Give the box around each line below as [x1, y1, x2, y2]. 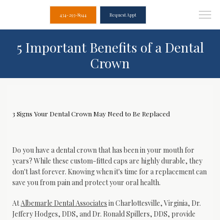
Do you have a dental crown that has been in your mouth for [12, 145, 194, 155]
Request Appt [110, 12, 136, 18]
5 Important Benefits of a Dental [16, 38, 204, 56]
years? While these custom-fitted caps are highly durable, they [12, 156, 202, 165]
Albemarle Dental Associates [21, 198, 107, 208]
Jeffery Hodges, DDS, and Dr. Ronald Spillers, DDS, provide [12, 209, 195, 219]
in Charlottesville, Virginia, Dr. [107, 198, 201, 208]
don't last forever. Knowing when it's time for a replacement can [12, 167, 207, 176]
